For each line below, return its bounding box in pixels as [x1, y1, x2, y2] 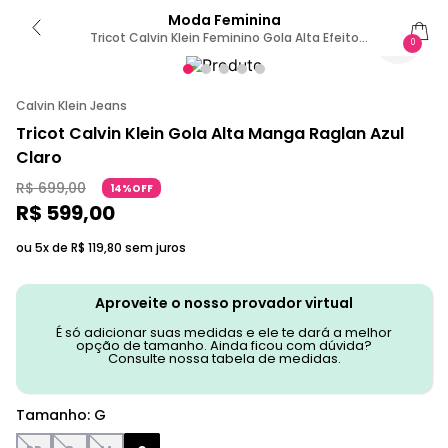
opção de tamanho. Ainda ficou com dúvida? [76, 336, 372, 355]
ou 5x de [16, 239, 71, 256]
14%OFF [110, 181, 153, 196]
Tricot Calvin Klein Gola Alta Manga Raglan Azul [16, 122, 404, 145]
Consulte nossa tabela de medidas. [107, 349, 341, 368]
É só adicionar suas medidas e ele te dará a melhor [56, 323, 392, 342]
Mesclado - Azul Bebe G [151, 45, 297, 62]
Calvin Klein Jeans [16, 97, 127, 114]
